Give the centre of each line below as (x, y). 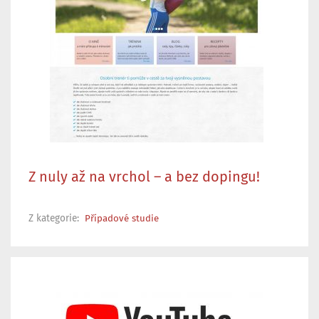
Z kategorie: (55, 218)
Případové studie (122, 219)
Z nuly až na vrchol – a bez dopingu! (144, 177)
